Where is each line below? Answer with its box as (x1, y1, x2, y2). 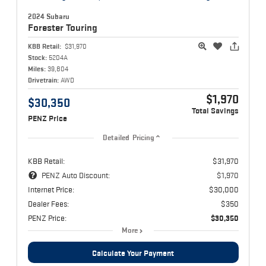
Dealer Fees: (27, 198, 69, 208)
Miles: (27, 64, 46, 72)
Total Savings (191, 106, 239, 115)
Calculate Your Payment (92, 248, 174, 258)
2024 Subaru (27, 11, 69, 21)
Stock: (27, 53, 47, 61)
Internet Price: (27, 184, 74, 194)
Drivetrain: (27, 75, 59, 84)
